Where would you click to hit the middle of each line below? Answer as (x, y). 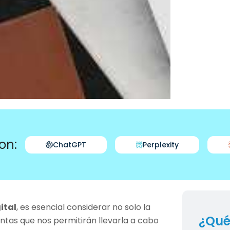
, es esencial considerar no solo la (84, 207)
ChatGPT (70, 145)
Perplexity (161, 145)
